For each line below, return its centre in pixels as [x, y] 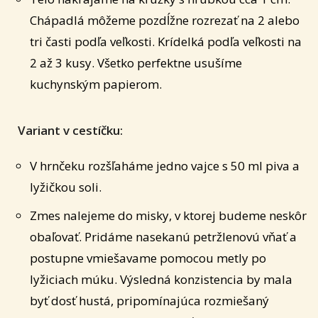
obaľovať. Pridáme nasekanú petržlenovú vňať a [163, 237]
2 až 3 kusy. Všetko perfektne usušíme [136, 63]
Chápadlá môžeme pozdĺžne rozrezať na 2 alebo [165, 21]
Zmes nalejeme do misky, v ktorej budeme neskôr [168, 216]
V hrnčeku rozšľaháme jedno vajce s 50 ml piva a [165, 166]
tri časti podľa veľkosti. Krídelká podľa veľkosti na [166, 42]
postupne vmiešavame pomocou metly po [148, 258]
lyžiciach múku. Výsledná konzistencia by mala [161, 280]
